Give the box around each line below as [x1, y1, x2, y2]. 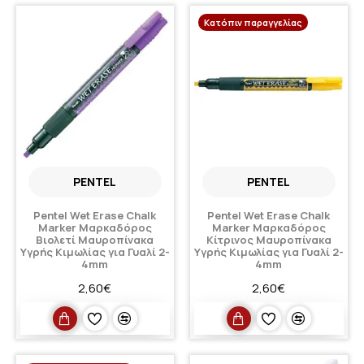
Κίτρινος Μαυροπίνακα [206, 232, 331, 248]
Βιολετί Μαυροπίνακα [36, 232, 154, 248]
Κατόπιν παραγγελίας [203, 15, 302, 28]
